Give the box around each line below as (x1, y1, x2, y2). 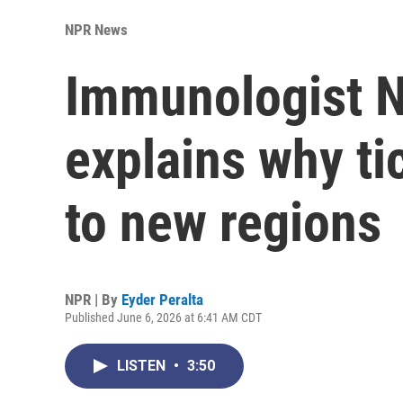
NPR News (65, 20, 128, 39)
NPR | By (65, 290, 121, 309)
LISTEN (117, 356, 169, 374)
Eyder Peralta (121, 290, 203, 309)
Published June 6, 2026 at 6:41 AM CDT (65, 309, 262, 325)
